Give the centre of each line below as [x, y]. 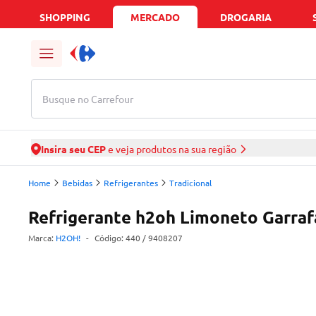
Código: [110, 238]
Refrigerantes [131, 183]
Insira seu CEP [73, 149]
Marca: [41, 238]
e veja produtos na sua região [171, 149]
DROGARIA [245, 17]
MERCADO [155, 17]
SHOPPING [65, 17]
